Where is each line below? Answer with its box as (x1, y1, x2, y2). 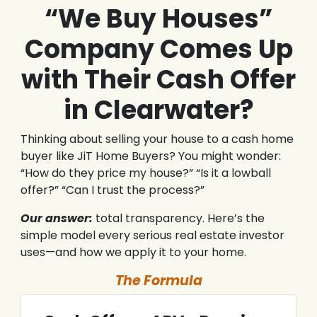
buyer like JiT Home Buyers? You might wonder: (20, 148, 281, 165)
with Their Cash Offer (21, 62, 296, 98)
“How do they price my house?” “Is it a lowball (20, 165, 271, 182)
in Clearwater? (63, 92, 254, 129)
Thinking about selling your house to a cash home (20, 131, 294, 148)
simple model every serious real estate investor (20, 227, 284, 244)
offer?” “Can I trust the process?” (20, 182, 204, 199)
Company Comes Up (24, 31, 293, 68)
